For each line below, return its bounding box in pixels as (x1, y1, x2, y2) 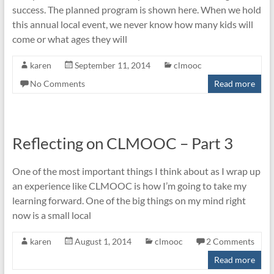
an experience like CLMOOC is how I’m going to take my (12, 179, 246, 191)
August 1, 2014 (74, 235, 131, 246)
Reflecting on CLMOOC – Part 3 (12, 133, 233, 153)
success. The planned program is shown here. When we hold (12, 3, 261, 15)
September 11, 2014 (74, 59, 150, 70)
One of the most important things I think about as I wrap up (12, 165, 261, 177)
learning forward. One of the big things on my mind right (12, 194, 246, 206)
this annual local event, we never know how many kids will (12, 18, 253, 30)
